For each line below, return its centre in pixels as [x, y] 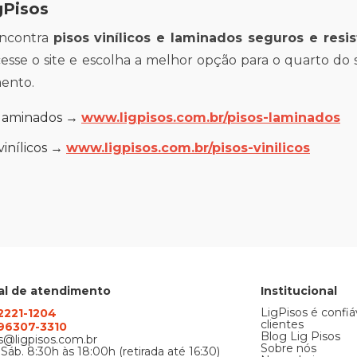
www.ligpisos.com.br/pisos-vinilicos [188, 148]
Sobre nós [289, 348]
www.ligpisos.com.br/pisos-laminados [211, 118]
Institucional [299, 291]
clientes [282, 324]
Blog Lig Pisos [301, 336]
